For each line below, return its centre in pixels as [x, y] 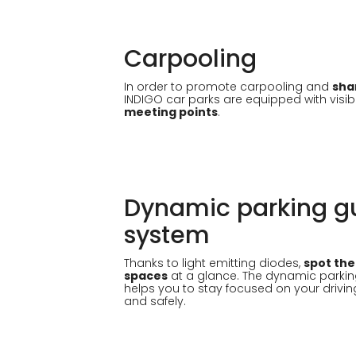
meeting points [171, 112]
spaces [146, 276]
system [167, 235]
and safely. [155, 301]
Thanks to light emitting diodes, [214, 263]
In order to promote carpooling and [228, 87]
